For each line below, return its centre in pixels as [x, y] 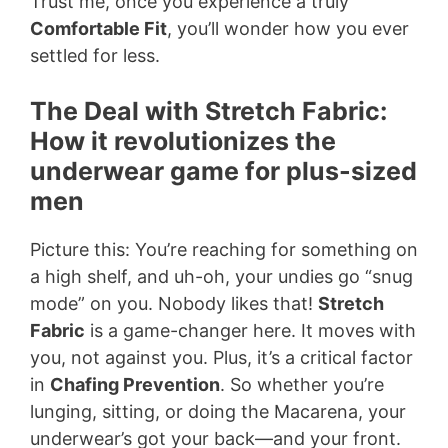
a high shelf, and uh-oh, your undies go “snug [221, 276]
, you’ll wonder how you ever [288, 28]
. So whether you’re [302, 384]
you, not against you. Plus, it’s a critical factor [221, 357]
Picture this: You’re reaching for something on [224, 249]
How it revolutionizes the [183, 140]
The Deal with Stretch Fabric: [208, 110]
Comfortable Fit [98, 28]
